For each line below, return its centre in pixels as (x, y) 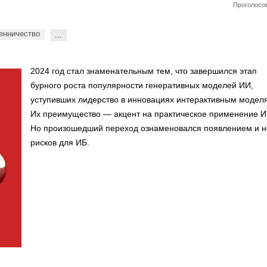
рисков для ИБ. (60, 142)
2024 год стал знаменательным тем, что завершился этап (144, 71)
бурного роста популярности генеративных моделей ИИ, (142, 85)
